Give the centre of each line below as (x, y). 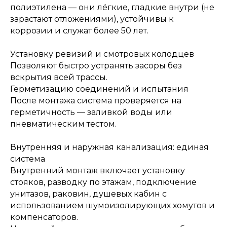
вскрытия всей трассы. (59, 77)
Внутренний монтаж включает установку (98, 170)
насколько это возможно (81, 188)
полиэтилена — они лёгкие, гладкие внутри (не (112, 7)
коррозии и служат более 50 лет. (79, 30)
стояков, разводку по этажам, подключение (103, 182)
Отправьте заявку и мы (81, 164)
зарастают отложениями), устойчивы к (92, 19)
